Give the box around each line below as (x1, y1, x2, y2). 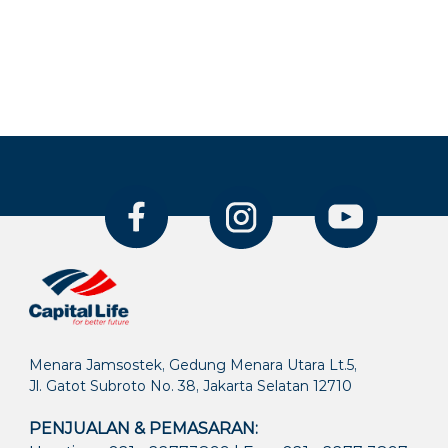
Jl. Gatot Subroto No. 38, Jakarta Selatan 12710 (29, 376, 353, 395)
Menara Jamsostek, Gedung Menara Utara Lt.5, (29, 355, 358, 374)
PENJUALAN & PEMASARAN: (29, 418, 259, 438)
